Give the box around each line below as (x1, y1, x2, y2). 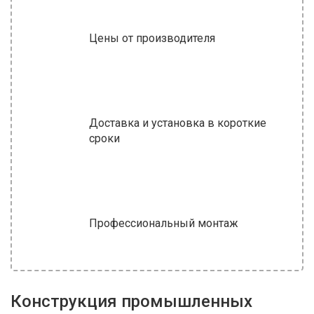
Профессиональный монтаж (89, 217, 238, 230)
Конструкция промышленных (11, 292, 252, 311)
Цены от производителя (89, 32, 215, 45)
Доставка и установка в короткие (89, 116, 266, 130)
